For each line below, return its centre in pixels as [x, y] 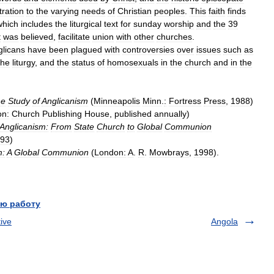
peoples [169, 11]
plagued [87, 50]
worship [179, 24]
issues [209, 50]
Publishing [62, 114]
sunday [147, 24]
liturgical [86, 24]
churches [174, 37]
